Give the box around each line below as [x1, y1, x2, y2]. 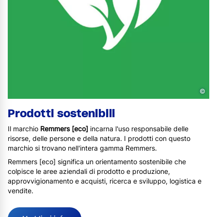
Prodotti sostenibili [8, 107, 115, 120]
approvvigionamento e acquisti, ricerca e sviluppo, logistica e [8, 177, 201, 185]
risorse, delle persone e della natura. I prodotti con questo [8, 134, 190, 142]
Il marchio [8, 124, 40, 133]
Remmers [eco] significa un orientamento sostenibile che [8, 157, 186, 166]
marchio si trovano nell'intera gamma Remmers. [8, 144, 157, 152]
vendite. [8, 186, 33, 195]
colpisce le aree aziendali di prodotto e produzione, [8, 167, 170, 175]
